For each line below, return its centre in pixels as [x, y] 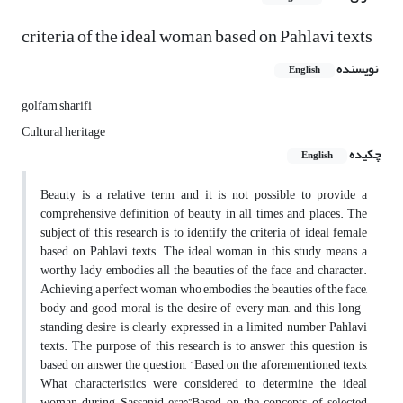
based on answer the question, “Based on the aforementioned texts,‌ [204, 365]
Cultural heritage [63, 132]
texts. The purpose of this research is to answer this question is [204, 346]
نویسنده [357, 69]
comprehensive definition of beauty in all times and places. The [204, 214]
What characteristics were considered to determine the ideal [204, 384]
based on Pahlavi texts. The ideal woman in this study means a [204, 252]
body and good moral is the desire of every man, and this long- [204, 309]
